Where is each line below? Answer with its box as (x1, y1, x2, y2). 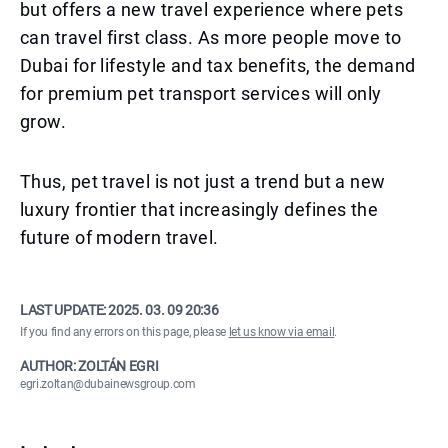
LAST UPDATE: (20, 302, 109, 318)
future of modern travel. (20, 227, 219, 248)
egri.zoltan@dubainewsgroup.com (20, 377, 196, 391)
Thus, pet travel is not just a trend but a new (20, 171, 386, 192)
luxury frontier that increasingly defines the (20, 199, 379, 220)
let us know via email (228, 325, 335, 339)
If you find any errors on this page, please (20, 325, 226, 339)
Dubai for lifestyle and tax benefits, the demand (20, 55, 416, 76)
